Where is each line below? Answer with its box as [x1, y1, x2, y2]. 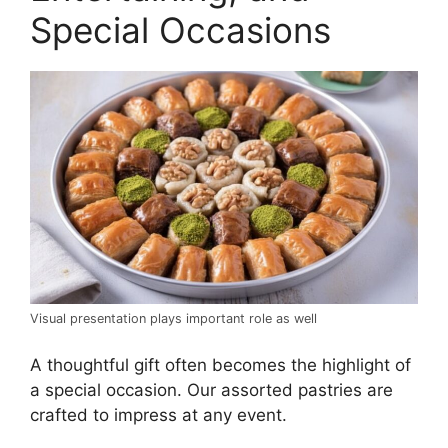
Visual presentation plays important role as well [30, 310, 317, 326]
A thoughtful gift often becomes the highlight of [30, 355, 411, 376]
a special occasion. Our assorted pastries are [30, 380, 393, 401]
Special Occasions [30, 8, 331, 51]
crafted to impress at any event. [30, 405, 287, 426]
